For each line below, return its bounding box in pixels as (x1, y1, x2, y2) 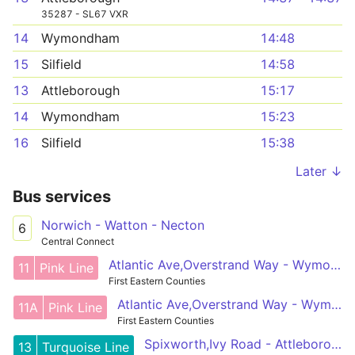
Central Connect (41, 235, 114, 247)
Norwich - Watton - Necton (41, 217, 204, 233)
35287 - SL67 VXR (41, 8, 128, 20)
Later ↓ (296, 163, 342, 179)
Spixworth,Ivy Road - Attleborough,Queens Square (331, 335, 342, 352)
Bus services (13, 187, 111, 206)
